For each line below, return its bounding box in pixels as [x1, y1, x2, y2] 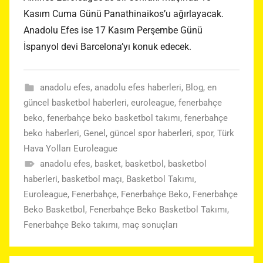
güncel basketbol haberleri [23, 97, 127, 109]
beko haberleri [23, 128, 79, 139]
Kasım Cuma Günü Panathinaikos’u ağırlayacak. [23, 8, 224, 20]
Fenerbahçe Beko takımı [23, 220, 118, 231]
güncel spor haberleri [110, 128, 192, 139]
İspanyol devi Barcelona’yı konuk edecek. [23, 41, 191, 53]
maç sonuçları [122, 220, 178, 231]
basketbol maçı [62, 174, 122, 185]
